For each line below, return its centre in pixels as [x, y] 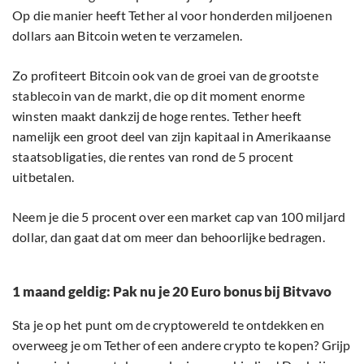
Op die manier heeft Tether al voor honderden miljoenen [172, 15]
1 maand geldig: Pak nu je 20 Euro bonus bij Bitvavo [172, 292]
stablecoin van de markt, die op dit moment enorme [158, 96]
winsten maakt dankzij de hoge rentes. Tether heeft [157, 116]
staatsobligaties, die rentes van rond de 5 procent [153, 157]
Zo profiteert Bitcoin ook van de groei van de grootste [165, 76]
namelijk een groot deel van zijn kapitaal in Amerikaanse [172, 136]
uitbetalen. [43, 177]
